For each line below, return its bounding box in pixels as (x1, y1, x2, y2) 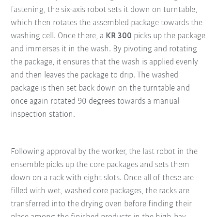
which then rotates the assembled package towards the (11, 18, 203, 28)
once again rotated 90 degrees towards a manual (11, 97, 180, 107)
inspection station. (11, 110, 76, 120)
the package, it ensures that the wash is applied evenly (11, 58, 199, 67)
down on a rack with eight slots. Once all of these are (11, 173, 194, 183)
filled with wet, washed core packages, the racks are (11, 186, 190, 196)
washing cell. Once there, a (11, 31, 106, 41)
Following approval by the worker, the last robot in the (11, 147, 198, 157)
